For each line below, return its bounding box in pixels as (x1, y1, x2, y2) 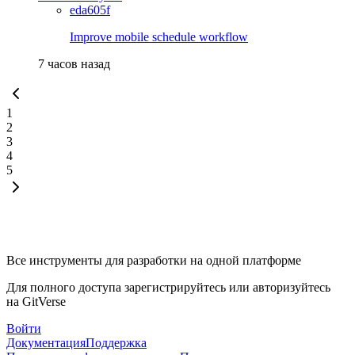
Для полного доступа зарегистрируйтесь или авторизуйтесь (6, 280, 330, 294)
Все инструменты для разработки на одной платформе (6, 253, 301, 267)
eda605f (70, 2, 110, 17)
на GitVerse (6, 294, 66, 308)
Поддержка (86, 335, 147, 349)
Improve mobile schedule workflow (70, 29, 248, 44)
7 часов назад (38, 56, 110, 71)
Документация (6, 335, 86, 349)
